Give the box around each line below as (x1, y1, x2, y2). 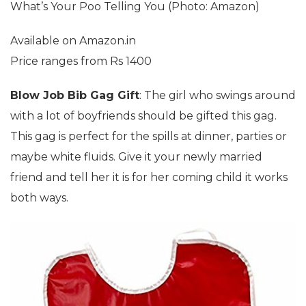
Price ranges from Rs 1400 (10, 54, 152, 68)
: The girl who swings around (139, 88, 296, 102)
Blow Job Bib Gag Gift (10, 88, 139, 102)
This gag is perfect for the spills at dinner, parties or (10, 129, 287, 143)
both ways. (10, 191, 68, 204)
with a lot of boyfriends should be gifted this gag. (10, 109, 277, 122)
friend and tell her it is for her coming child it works (10, 170, 288, 184)
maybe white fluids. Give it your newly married (10, 150, 262, 163)
